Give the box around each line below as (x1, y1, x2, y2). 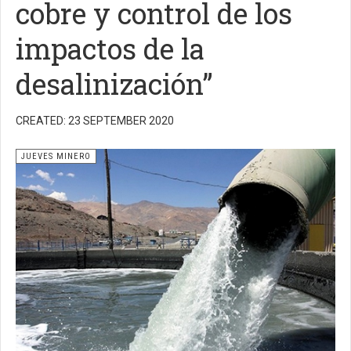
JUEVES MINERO (21, 151, 91, 161)
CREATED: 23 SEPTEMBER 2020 (16, 114, 174, 127)
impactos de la (16, 30, 204, 67)
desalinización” (16, 65, 212, 103)
